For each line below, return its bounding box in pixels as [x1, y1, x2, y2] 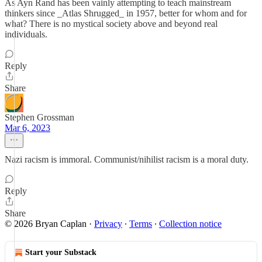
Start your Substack [25, 248, 96, 257]
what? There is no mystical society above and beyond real [5, 19, 218, 29]
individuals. [5, 29, 47, 39]
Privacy [94, 219, 122, 229]
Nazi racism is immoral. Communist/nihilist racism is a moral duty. [5, 154, 249, 164]
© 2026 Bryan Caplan [5, 219, 87, 229]
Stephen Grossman [5, 112, 74, 122]
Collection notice [159, 219, 222, 229]
